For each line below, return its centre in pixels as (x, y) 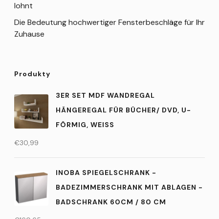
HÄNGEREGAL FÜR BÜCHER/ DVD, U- (123, 110)
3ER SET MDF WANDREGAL (105, 96)
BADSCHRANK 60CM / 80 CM (111, 202)
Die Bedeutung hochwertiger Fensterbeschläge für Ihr (109, 22)
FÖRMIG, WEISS (83, 125)
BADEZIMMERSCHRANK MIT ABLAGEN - (129, 187)
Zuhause (29, 34)
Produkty (32, 74)
